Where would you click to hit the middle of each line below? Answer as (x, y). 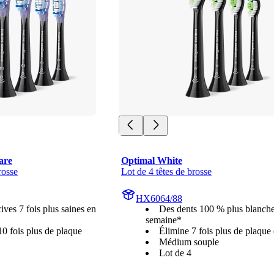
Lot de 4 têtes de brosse (166, 171)
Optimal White (152, 160)
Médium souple (189, 242)
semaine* (164, 220)
